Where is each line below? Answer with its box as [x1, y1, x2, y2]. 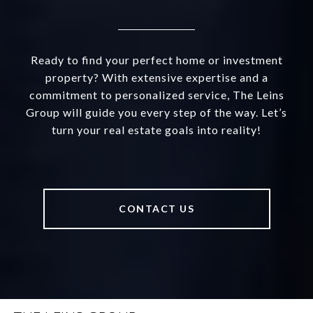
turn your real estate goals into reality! [52, 122, 261, 136]
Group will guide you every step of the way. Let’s [26, 105, 287, 119]
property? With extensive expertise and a [45, 70, 268, 84]
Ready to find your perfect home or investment [30, 52, 283, 66]
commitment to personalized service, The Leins [29, 87, 284, 101]
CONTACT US [119, 202, 194, 214]
